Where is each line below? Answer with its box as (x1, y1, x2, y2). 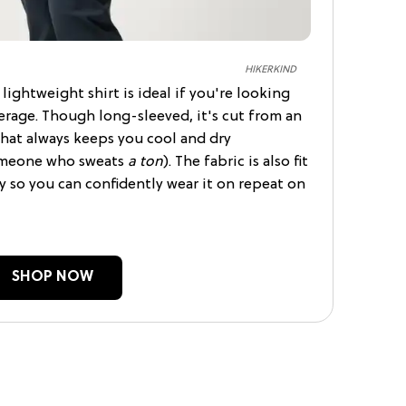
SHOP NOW (12, 268, 93, 285)
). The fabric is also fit (163, 153, 308, 170)
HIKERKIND (245, 63, 296, 75)
